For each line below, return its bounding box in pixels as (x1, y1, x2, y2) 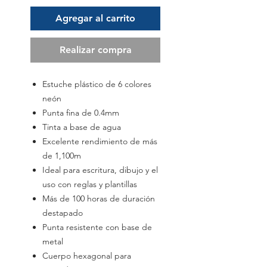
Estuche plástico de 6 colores (42, 79, 151, 90)
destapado (42, 207, 83, 219)
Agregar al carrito (55, 13, 135, 24)
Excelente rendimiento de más (42, 136, 157, 147)
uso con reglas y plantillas (42, 179, 137, 190)
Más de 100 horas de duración (42, 193, 155, 204)
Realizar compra (59, 44, 132, 56)
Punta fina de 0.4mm (42, 107, 119, 119)
